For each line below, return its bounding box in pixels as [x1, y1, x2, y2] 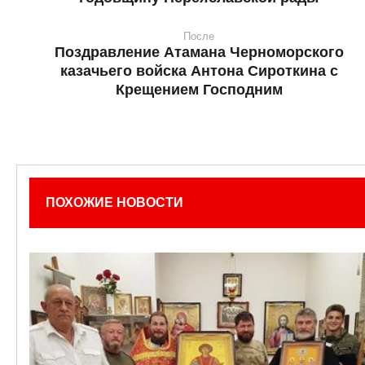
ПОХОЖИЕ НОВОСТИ [46, 196, 183, 210]
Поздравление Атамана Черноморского [54, 44, 344, 61]
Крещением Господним [115, 81, 283, 99]
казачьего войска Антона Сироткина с [59, 63, 338, 80]
